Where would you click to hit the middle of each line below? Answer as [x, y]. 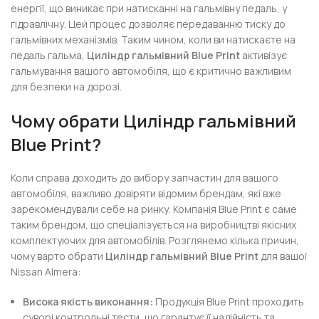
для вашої [283, 256]
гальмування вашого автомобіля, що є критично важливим [151, 71]
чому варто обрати [58, 256]
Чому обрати [67, 121]
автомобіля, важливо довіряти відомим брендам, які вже [146, 193]
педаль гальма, [49, 55]
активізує [264, 55]
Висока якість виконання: [88, 302]
